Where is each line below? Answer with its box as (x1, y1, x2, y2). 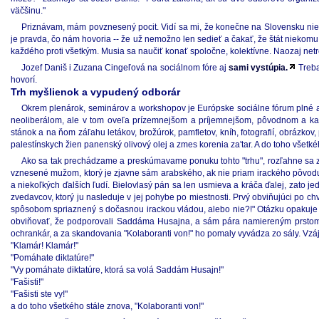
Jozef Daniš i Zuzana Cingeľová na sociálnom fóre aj (21, 63, 229, 73)
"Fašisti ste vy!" (11, 289, 68, 299)
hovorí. (11, 75, 37, 85)
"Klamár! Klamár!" (11, 241, 78, 251)
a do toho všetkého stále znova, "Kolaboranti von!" (11, 301, 204, 311)
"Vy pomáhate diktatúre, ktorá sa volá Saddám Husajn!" (11, 265, 224, 275)
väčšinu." (11, 6, 46, 16)
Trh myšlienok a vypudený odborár (11, 86, 180, 98)
